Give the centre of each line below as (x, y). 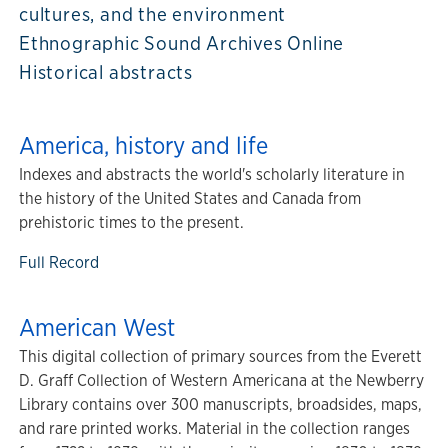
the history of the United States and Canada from (190, 198)
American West (97, 327)
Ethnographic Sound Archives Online (182, 43)
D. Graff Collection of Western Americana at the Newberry (221, 380)
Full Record (59, 262)
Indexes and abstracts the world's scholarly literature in (212, 174)
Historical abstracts (106, 72)
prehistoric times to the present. (133, 222)
